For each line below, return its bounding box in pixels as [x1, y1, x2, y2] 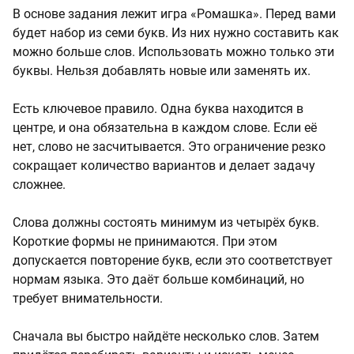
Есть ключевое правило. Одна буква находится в [13, 100, 303, 116]
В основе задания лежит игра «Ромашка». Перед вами [13, 6, 336, 21]
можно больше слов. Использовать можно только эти [13, 43, 334, 59]
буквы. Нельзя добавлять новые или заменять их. [13, 62, 311, 78]
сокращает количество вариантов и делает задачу [13, 157, 315, 173]
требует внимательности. [13, 290, 163, 306]
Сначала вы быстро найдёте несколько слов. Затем [13, 328, 319, 344]
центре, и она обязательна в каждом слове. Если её [13, 119, 317, 135]
